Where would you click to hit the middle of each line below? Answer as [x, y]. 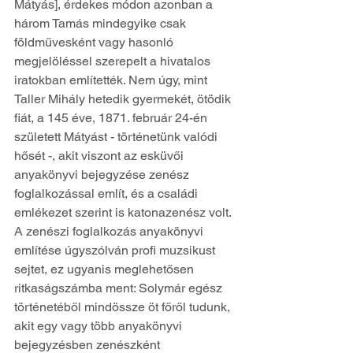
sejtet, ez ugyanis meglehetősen [106, 269]
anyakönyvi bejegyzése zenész [103, 174]
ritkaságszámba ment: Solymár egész [120, 288]
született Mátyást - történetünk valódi [117, 136]
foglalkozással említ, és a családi [108, 193]
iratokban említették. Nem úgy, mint [112, 80]
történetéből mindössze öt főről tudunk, [124, 307]
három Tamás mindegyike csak [102, 23]
